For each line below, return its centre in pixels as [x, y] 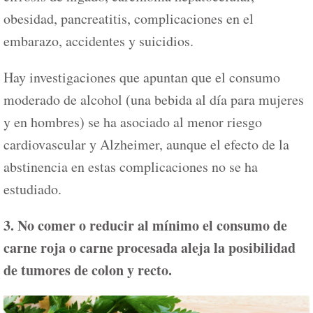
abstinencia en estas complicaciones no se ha [131, 166]
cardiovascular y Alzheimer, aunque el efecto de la [146, 144]
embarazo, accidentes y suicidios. [99, 41]
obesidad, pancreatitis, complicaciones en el [129, 18]
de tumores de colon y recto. [88, 270]
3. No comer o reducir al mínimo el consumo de [145, 225]
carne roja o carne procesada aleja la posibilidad [150, 247]
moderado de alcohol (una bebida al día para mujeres [154, 99]
